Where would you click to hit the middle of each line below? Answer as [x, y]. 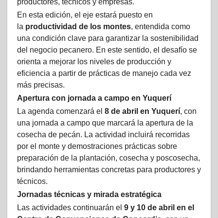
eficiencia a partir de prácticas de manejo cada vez [104, 73]
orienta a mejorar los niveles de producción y [94, 61]
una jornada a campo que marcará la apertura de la [105, 123]
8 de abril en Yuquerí [142, 111]
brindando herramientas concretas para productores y [109, 169]
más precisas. [41, 85]
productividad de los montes [78, 26]
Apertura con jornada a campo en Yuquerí [94, 98]
